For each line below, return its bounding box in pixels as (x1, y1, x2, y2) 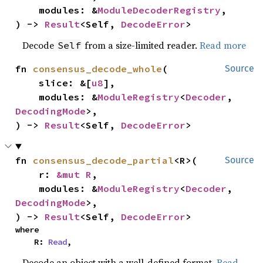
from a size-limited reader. (82, 39, 200, 52)
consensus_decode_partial (33, 154, 174, 167)
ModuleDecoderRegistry (97, 4, 221, 16)
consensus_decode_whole (33, 63, 163, 75)
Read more (200, 39, 247, 52)
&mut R (56, 168, 92, 181)
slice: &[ (39, 77, 92, 89)
